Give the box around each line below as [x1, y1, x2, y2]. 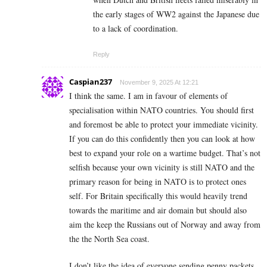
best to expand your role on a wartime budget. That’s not [69, 147, 260, 159]
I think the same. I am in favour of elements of [69, 89, 228, 101]
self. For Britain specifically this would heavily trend [69, 190, 247, 201]
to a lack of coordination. [93, 22, 178, 34]
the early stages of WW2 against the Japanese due [93, 8, 259, 20]
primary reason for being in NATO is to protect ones [69, 175, 246, 187]
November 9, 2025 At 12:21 [120, 78, 198, 86]
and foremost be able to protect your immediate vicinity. [69, 118, 258, 130]
